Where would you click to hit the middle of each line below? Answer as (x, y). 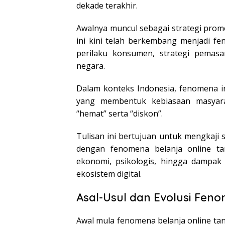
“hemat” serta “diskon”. (120, 113)
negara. (91, 66)
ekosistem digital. (109, 174)
